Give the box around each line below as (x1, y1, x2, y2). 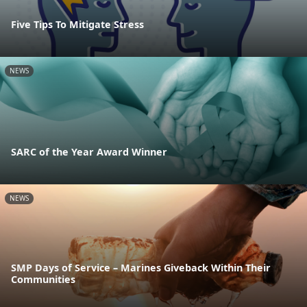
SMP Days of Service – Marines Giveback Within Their (11, 261, 271, 275)
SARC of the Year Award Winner (11, 145, 167, 159)
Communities (11, 273, 75, 286)
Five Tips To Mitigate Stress (11, 17, 144, 31)
